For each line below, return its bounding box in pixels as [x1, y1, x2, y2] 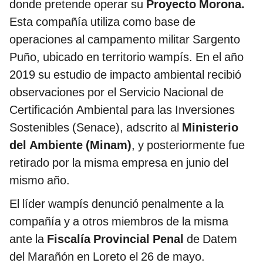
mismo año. [9, 173, 70, 187]
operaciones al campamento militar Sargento [9, 32, 240, 46]
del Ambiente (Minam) [9, 137, 131, 152]
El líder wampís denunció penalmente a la [9, 196, 224, 211]
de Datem [184, 231, 237, 246]
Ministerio [182, 120, 238, 134]
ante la [9, 231, 47, 246]
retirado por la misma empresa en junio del [9, 155, 228, 170]
